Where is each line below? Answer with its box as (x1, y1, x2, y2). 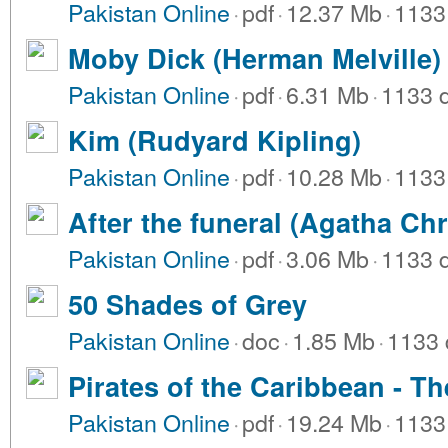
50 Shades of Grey (68, 285, 307, 323)
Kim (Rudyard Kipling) (68, 121, 361, 159)
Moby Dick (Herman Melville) (68, 39, 441, 77)
